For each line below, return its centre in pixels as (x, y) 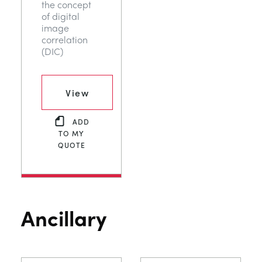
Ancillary (64, 218)
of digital (61, 16)
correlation (65, 40)
